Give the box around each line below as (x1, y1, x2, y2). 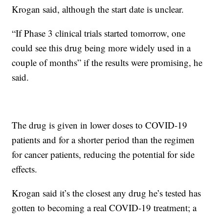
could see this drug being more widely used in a (12, 41, 191, 54)
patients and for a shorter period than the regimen (12, 133, 195, 146)
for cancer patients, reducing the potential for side (12, 148, 195, 160)
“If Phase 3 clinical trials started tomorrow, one (12, 26, 186, 39)
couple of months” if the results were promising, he (12, 56, 203, 68)
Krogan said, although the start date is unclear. (12, 2, 184, 15)
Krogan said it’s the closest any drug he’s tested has (12, 186, 201, 199)
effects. (12, 162, 38, 175)
